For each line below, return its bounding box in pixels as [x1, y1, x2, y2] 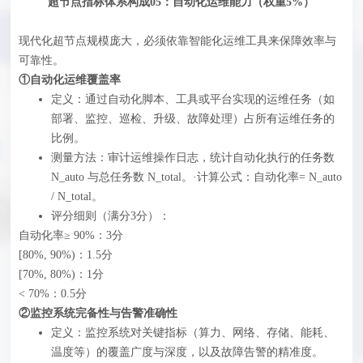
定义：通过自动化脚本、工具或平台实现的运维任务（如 [51, 93, 335, 106]
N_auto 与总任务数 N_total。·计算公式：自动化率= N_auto [51, 171, 343, 184]
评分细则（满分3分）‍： [51, 210, 171, 223]
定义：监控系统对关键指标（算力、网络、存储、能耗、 [51, 327, 335, 340]
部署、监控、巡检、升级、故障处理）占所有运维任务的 [51, 113, 335, 126]
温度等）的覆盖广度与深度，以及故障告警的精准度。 [51, 346, 324, 359]
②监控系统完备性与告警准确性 [19, 307, 178, 320]
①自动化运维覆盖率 [19, 74, 122, 87]
